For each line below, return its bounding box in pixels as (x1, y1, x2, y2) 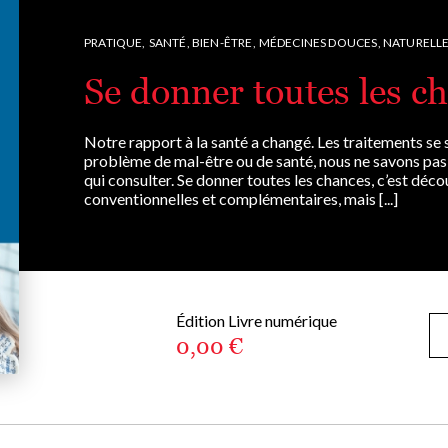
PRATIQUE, (84, 34, 146, 50)
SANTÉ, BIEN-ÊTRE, (148, 34, 256, 50)
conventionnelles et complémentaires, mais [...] (84, 188, 398, 208)
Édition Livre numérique (176, 310, 337, 330)
